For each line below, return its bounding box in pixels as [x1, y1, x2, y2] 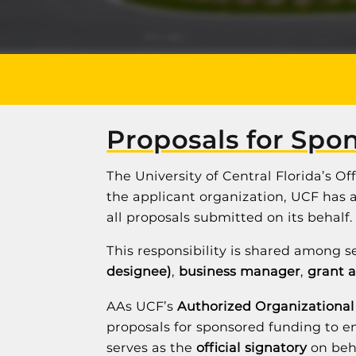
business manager [179, 264, 301, 279]
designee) [106, 264, 172, 279]
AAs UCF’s [106, 299, 178, 314]
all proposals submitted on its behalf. [106, 210, 354, 225]
